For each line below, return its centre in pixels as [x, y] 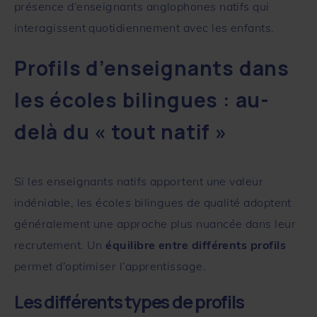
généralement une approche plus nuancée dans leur [155, 223]
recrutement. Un [60, 244]
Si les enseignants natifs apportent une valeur [139, 181]
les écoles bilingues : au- [142, 99]
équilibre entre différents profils [196, 244]
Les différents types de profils [129, 301]
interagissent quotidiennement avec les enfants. [144, 27]
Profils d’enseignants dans [152, 68]
